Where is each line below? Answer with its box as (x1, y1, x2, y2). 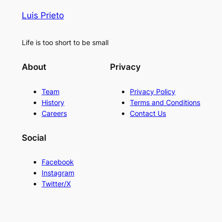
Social (21, 133, 46, 143)
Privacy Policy (130, 87, 176, 96)
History (41, 98, 64, 107)
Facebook (41, 158, 74, 166)
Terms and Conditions (130, 98, 201, 107)
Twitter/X (41, 179, 71, 188)
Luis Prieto (21, 10, 64, 20)
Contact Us (130, 109, 166, 117)
